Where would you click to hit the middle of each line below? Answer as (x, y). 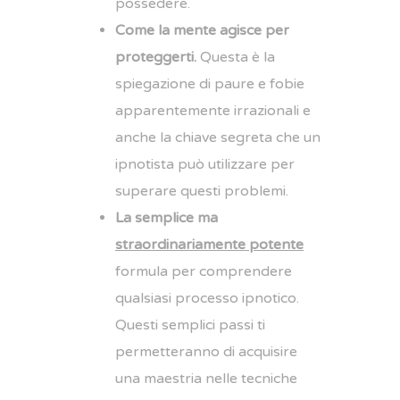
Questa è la (237, 57)
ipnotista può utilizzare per (205, 164)
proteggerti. (158, 57)
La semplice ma (167, 218)
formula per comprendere (204, 271)
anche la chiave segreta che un (218, 137)
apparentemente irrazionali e (213, 111)
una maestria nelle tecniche (206, 379)
